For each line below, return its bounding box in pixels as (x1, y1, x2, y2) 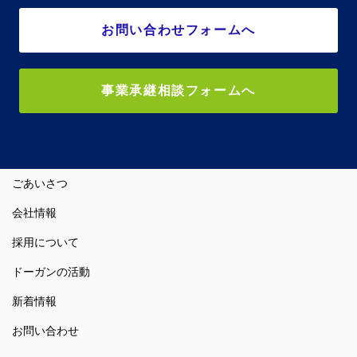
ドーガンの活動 (12, 265, 90, 279)
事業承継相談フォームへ (101, 84, 256, 98)
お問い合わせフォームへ (101, 23, 256, 37)
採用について (12, 236, 79, 249)
